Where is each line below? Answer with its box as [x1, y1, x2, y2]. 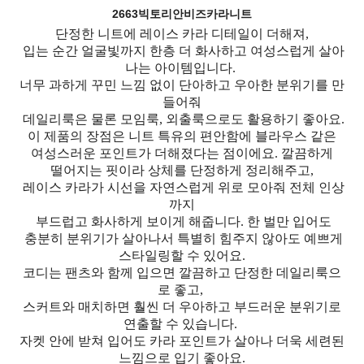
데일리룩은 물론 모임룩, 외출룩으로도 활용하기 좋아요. [19, 111, 344, 126]
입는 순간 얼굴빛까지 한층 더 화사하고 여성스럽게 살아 [19, 43, 344, 58]
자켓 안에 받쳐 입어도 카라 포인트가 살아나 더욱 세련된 [19, 333, 344, 348]
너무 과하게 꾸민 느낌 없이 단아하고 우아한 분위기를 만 [19, 77, 344, 92]
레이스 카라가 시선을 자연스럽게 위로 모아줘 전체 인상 [19, 180, 344, 194]
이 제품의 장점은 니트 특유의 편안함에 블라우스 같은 [28, 128, 336, 143]
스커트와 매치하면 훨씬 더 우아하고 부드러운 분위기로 [23, 299, 341, 314]
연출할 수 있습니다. [123, 316, 240, 331]
